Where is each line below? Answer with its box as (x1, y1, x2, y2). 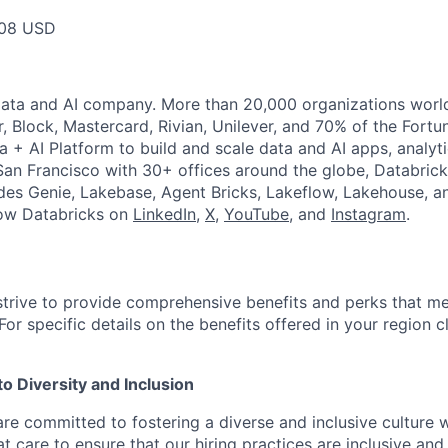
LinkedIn (133, 204, 196, 224)
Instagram (331, 204, 406, 224)
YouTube (224, 204, 289, 224)
